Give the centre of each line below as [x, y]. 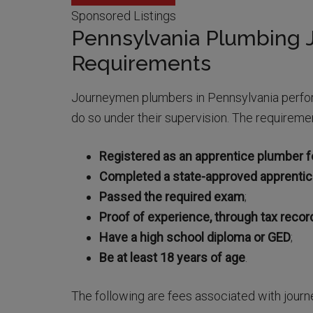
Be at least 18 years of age [172, 258]
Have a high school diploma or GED [195, 238]
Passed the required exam [172, 197]
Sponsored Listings [124, 16]
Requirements [141, 64]
